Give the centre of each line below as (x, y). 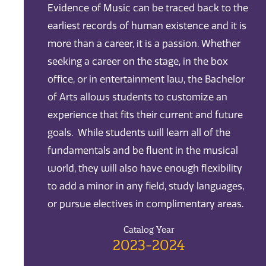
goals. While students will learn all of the (139, 133)
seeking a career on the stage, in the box (138, 62)
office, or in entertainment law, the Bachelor (146, 80)
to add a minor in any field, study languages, (146, 186)
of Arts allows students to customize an (137, 97)
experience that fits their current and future (145, 115)
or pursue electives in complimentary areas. (147, 204)
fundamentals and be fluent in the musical (143, 151)
